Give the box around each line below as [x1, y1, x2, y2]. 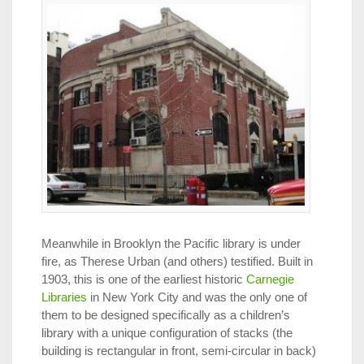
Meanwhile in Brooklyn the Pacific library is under [41, 236, 301, 250]
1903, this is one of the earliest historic [41, 271, 246, 286]
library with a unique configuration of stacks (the [41, 325, 292, 340]
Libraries [41, 289, 87, 304]
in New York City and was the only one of [87, 289, 307, 304]
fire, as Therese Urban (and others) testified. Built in [41, 253, 313, 268]
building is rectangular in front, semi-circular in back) [41, 343, 316, 357]
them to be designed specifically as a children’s [41, 307, 290, 322]
